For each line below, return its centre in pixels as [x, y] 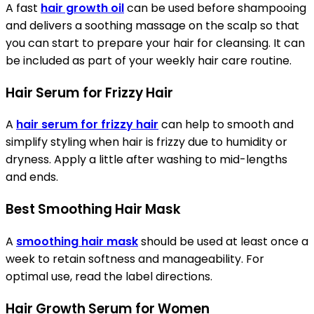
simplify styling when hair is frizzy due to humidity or [146, 142]
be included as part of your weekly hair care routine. [149, 61]
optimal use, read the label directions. [109, 276]
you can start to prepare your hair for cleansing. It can [155, 43]
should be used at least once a [223, 241]
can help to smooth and [226, 125]
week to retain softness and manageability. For [135, 259]
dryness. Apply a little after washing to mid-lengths [146, 160]
